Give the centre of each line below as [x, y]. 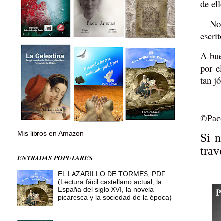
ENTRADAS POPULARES [55, 157]
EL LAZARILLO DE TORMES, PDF [112, 174]
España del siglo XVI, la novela [106, 189]
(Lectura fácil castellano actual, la [110, 182]
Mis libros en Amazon [51, 133]
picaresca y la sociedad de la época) [115, 197]
